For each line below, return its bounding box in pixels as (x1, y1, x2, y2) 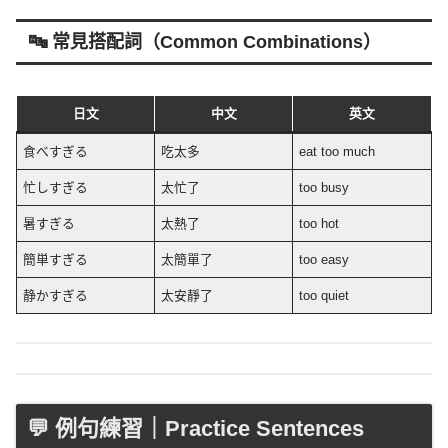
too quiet (299, 287, 350, 303)
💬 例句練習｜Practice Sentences (27, 415, 364, 441)
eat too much (299, 143, 376, 159)
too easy (299, 251, 350, 267)
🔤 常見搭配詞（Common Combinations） (28, 32, 381, 53)
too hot (299, 215, 340, 231)
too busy (299, 179, 350, 195)
